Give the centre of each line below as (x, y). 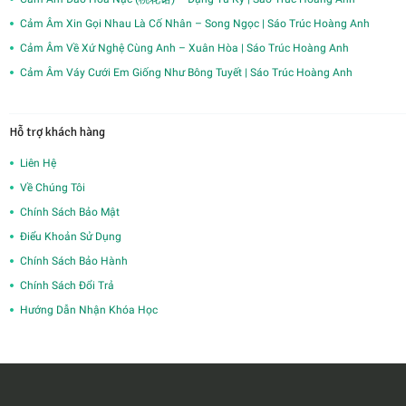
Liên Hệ (38, 163)
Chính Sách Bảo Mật (70, 212)
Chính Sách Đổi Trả (67, 285)
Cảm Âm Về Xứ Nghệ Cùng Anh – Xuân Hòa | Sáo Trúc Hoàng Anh (184, 48)
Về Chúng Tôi (53, 187)
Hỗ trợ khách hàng (57, 131)
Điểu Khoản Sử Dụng (71, 236)
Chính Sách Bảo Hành (74, 261)
